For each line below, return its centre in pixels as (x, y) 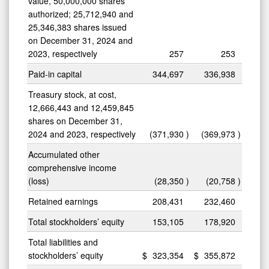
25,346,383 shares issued (77, 27)
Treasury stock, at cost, (72, 94)
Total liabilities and (63, 242)
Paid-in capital (55, 74)
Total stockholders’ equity (76, 221)
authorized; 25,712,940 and (81, 14)
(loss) (39, 180)
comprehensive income (72, 167)
